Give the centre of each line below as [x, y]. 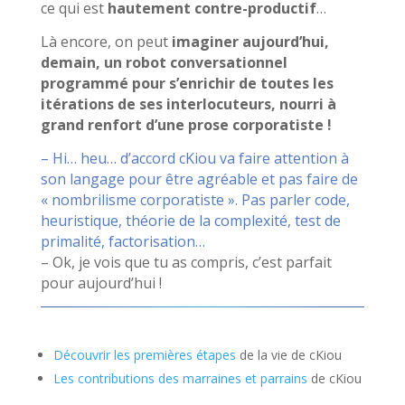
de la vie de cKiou [288, 355]
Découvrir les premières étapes [144, 355]
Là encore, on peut [104, 41]
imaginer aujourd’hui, [248, 41]
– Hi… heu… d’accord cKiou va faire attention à [194, 158]
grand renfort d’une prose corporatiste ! [186, 124]
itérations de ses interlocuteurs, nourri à [188, 104]
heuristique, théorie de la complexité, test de [190, 220]
